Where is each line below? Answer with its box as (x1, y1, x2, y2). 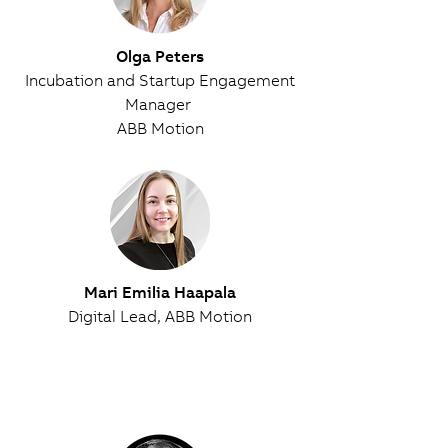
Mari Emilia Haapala (84, 282, 236, 302)
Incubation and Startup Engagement (25, 70, 295, 90)
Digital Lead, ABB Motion (68, 306, 252, 326)
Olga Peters (116, 46, 204, 66)
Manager (125, 94, 195, 114)
